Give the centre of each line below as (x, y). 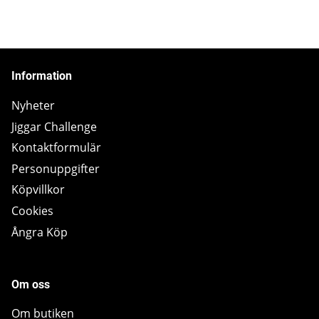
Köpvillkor (38, 190)
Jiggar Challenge (54, 126)
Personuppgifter (56, 168)
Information (42, 76)
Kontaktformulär (56, 148)
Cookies (32, 210)
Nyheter (33, 105)
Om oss (31, 284)
